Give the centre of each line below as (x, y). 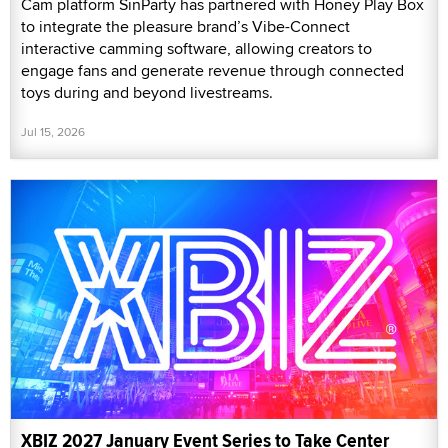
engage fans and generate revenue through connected (212, 70)
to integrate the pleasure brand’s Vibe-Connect (185, 26)
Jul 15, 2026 (53, 131)
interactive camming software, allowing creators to (196, 48)
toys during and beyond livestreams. (147, 92)
